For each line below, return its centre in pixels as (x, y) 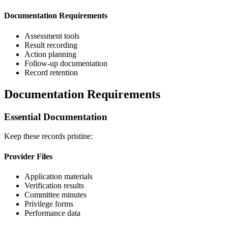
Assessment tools (52, 36)
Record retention (51, 72)
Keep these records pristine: (48, 136)
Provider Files (28, 156)
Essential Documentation (56, 117)
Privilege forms (49, 204)
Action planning (50, 54)
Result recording (51, 45)
